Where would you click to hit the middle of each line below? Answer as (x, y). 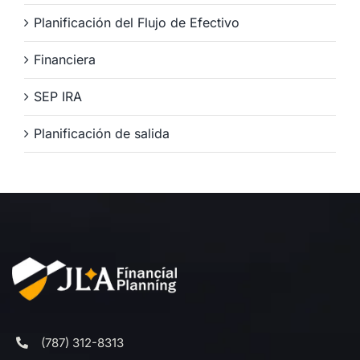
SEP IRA (58, 96)
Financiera (65, 59)
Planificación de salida (102, 133)
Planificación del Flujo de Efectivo (137, 22)
